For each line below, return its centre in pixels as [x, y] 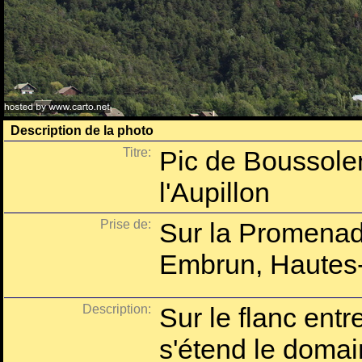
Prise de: [126, 224]
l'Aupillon [215, 192]
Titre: [137, 152]
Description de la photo [82, 130]
